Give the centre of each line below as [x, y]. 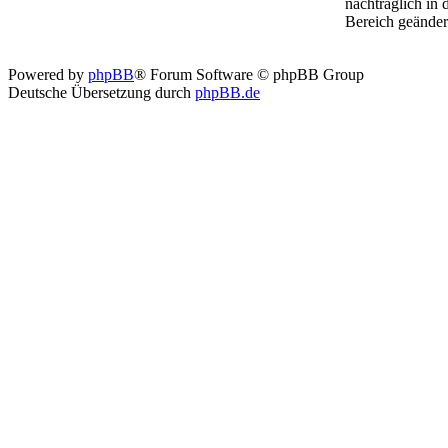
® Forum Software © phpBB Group [249, 74]
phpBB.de [227, 92]
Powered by [48, 74]
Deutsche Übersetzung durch [101, 92]
